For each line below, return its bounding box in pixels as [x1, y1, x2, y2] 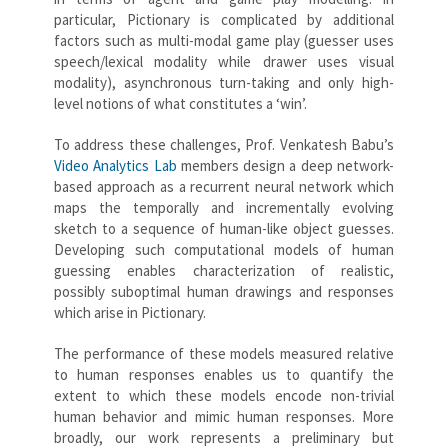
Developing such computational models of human [54, 239, 394, 259]
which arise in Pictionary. [54, 302, 206, 322]
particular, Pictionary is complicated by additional [54, 9, 394, 29]
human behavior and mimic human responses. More [54, 406, 394, 426]
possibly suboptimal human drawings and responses [54, 281, 394, 301]
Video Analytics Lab [54, 155, 177, 175]
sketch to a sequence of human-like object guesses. [54, 218, 394, 238]
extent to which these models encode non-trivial [54, 385, 394, 405]
